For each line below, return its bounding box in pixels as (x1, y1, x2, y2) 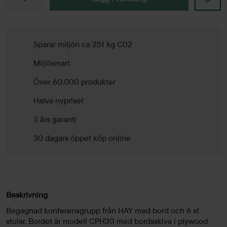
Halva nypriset (33, 95, 84, 106)
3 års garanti (33, 114, 77, 125)
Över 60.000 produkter (33, 77, 116, 87)
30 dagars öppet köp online (33, 133, 131, 143)
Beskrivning (6, 190, 48, 200)
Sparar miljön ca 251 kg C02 (33, 39, 132, 50)
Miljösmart (33, 58, 70, 68)
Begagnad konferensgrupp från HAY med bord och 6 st (6, 205, 199, 216)
